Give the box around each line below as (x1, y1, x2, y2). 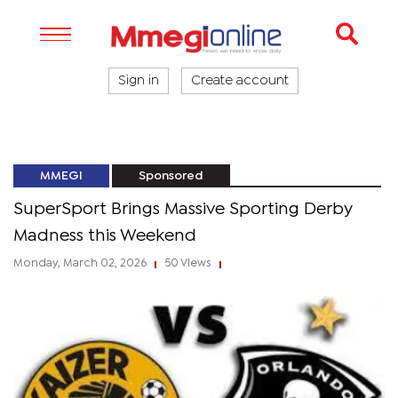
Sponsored (139, 171, 203, 181)
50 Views (162, 259, 214, 268)
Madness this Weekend (13, 228, 196, 243)
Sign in (118, 76, 159, 86)
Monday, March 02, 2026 (13, 259, 149, 268)
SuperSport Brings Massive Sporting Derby (13, 202, 353, 217)
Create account (191, 76, 289, 86)
